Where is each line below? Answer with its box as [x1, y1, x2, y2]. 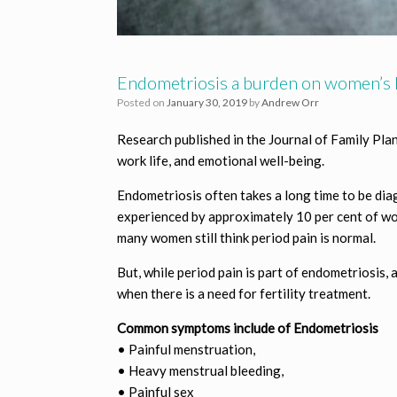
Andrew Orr [261, 95, 319, 109]
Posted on [123, 95, 167, 109]
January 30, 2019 [167, 95, 247, 109]
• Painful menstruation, [117, 340, 255, 357]
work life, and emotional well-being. [117, 152, 324, 168]
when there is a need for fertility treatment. [117, 284, 370, 301]
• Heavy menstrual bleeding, [117, 362, 284, 378]
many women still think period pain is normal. [117, 229, 376, 245]
